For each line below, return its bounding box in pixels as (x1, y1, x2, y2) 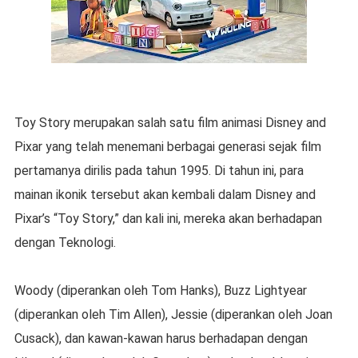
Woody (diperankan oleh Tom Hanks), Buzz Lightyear (14, 283, 307, 299)
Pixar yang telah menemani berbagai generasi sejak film (14, 139, 321, 155)
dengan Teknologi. (14, 235, 119, 251)
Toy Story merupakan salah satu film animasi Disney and (14, 115, 326, 131)
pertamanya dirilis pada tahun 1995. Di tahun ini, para (14, 163, 304, 179)
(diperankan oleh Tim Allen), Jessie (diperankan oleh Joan (14, 307, 332, 323)
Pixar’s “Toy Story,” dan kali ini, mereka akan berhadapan (14, 211, 322, 227)
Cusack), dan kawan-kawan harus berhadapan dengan (14, 331, 308, 347)
